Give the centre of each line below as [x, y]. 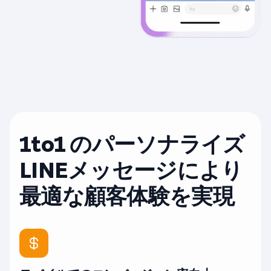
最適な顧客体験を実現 [127, 197]
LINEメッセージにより [131, 171]
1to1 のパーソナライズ [132, 145]
